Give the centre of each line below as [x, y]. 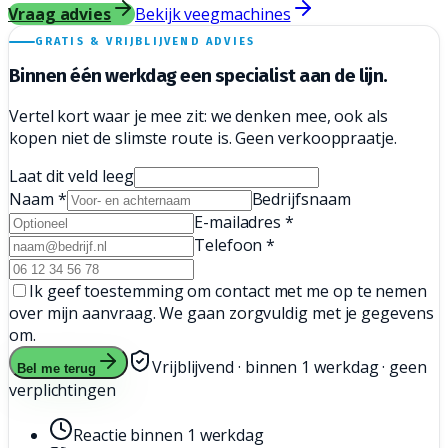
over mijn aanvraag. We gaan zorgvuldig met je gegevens [221, 312]
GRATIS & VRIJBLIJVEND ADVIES [145, 42]
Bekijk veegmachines [213, 13]
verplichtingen [62, 389]
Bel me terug [56, 368]
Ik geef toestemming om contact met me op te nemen [228, 290]
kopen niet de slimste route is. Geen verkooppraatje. [203, 137]
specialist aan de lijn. [301, 75]
